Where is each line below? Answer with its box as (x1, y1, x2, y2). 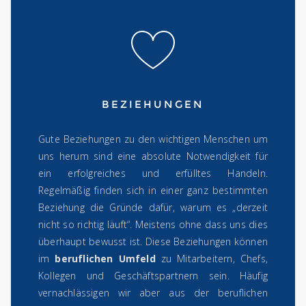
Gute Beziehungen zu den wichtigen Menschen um (38, 133, 268, 146)
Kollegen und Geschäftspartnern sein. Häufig (38, 269, 268, 283)
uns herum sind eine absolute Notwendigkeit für (38, 150, 268, 163)
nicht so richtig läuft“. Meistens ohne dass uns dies (38, 218, 268, 232)
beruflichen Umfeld (55, 252, 156, 266)
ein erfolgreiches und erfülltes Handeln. (38, 167, 268, 180)
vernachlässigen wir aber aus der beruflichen (38, 286, 268, 300)
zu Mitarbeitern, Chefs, (155, 252, 268, 266)
